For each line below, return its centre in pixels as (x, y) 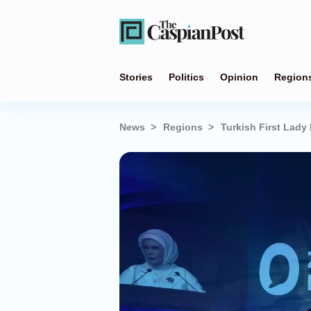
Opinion (239, 77)
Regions (183, 127)
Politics (186, 77)
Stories (136, 77)
